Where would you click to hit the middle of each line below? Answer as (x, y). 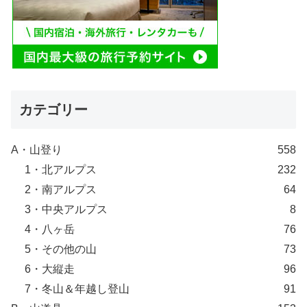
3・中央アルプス (66, 210)
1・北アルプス (61, 170)
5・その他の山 (61, 249)
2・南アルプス (61, 190)
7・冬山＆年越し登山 (77, 289)
